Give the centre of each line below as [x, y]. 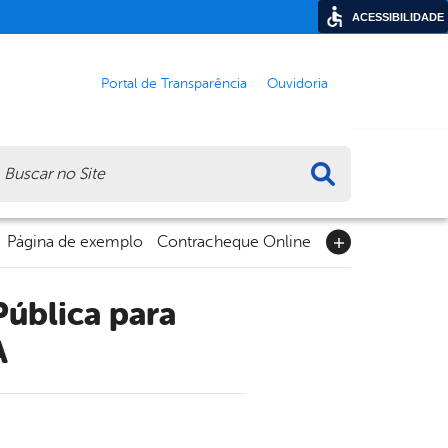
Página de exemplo [75, 242]
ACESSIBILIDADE [398, 17]
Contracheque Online [234, 242]
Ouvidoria [297, 82]
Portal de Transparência [174, 82]
